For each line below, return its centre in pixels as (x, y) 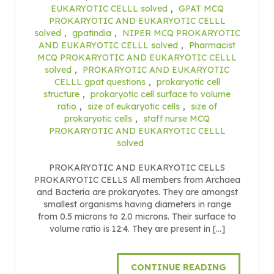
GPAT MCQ (201, 8)
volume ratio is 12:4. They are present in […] (137, 228)
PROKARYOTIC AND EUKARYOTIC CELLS (137, 167)
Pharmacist (212, 45)
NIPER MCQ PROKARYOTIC (181, 33)
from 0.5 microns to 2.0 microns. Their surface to (137, 216)
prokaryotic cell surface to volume (161, 94)
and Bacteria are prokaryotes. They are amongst (137, 192)
